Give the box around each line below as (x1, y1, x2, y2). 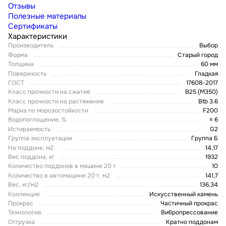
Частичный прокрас (160, 199, 218, 207)
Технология (8, 208, 41, 217)
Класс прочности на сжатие (8, 88, 90, 96)
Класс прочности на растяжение (8, 97, 104, 105)
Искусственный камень (149, 190, 218, 198)
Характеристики (8, 31, 67, 42)
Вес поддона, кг (8, 153, 54, 161)
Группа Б (191, 134, 218, 143)
